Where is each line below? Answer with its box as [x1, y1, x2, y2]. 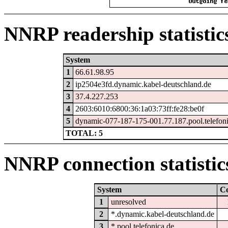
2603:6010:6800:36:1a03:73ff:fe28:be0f [75, 104, 205, 113]
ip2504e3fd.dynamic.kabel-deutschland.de [75, 79, 212, 89]
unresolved [110, 197, 146, 207]
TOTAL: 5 [66, 128, 103, 137]
